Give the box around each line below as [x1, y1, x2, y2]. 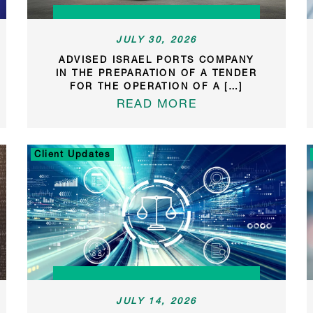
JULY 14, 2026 [116, 294, 197, 306]
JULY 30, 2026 [116, 33, 197, 45]
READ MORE [116, 95, 197, 110]
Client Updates [34, 148, 110, 159]
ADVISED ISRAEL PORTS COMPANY [59, 53, 254, 65]
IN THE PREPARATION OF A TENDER [55, 66, 257, 78]
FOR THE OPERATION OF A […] [70, 80, 243, 92]
